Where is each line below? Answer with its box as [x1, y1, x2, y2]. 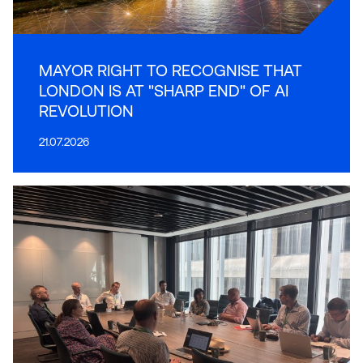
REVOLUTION [39, 101, 134, 121]
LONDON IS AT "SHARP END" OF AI [39, 81, 288, 100]
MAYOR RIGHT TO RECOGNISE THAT [39, 61, 302, 80]
